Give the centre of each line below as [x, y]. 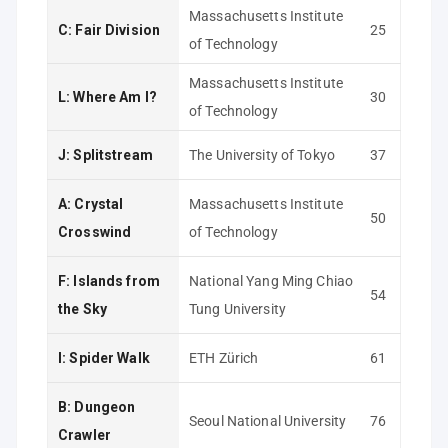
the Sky [82, 309]
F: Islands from [109, 281]
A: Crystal [91, 204]
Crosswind [95, 232]
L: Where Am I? [107, 97]
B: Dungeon [97, 407]
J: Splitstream [105, 155]
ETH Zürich [224, 358]
